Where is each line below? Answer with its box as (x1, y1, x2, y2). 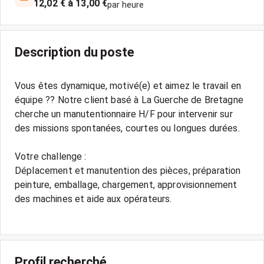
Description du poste (15, 45, 134, 60)
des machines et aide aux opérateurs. (15, 193, 172, 204)
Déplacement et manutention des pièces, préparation (15, 165, 241, 176)
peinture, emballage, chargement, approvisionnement (15, 179, 237, 190)
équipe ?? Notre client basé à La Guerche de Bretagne (15, 94, 243, 105)
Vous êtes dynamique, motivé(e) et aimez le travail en (15, 80, 241, 91)
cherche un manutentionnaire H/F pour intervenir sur (15, 108, 233, 120)
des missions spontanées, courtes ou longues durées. (15, 123, 240, 134)
